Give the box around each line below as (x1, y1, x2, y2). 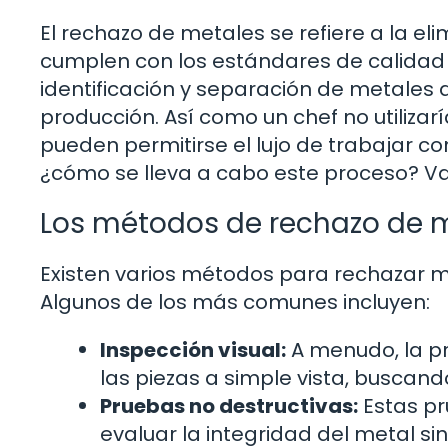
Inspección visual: (100, 335, 286, 364)
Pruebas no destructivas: (100, 391, 358, 420)
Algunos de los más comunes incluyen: (40, 287, 430, 316)
